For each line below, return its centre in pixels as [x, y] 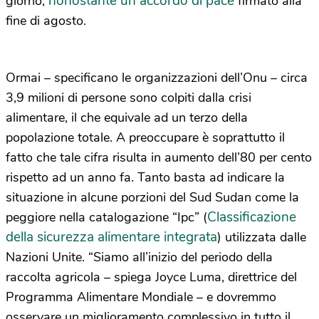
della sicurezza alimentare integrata [111, 237]
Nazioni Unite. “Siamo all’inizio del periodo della [139, 257]
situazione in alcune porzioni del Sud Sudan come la [152, 198]
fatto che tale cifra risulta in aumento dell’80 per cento [159, 158]
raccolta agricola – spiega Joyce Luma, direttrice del [151, 277]
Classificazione [252, 218]
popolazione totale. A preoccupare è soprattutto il [145, 138]
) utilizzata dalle [262, 237]
